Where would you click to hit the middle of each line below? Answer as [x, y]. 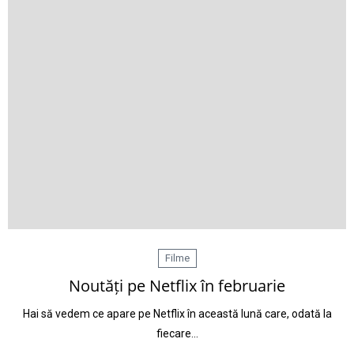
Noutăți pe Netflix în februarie [177, 286]
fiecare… [177, 333]
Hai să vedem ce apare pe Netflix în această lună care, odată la [177, 314]
